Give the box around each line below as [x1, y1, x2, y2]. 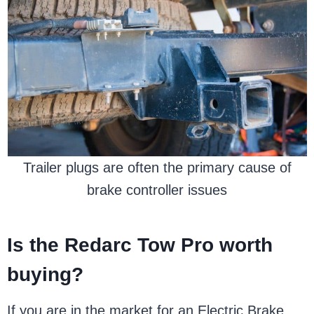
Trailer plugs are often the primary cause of [22, 160, 292, 175]
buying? [7, 264, 90, 285]
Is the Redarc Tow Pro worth [7, 234, 273, 256]
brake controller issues [87, 182, 227, 198]
